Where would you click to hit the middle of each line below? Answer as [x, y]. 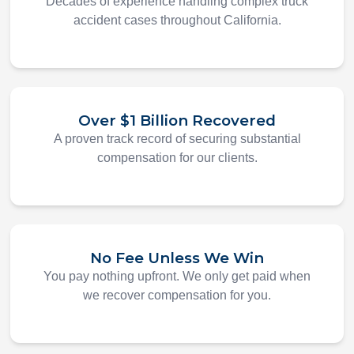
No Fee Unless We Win [177, 258]
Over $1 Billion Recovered [177, 121]
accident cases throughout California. [177, 21]
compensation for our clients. [177, 158]
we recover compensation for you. [177, 296]
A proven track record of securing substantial [177, 139]
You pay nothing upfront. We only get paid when [177, 277]
